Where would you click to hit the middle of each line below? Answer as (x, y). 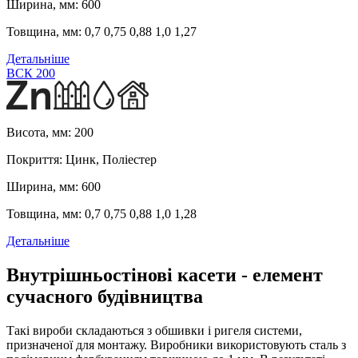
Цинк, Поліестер (109, 159)
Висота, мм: (39, 132)
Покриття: (34, 159)
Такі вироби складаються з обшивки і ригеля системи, (154, 330)
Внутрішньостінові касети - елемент (165, 274)
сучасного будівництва (105, 296)
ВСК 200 (31, 73)
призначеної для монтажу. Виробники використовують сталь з (176, 344)
